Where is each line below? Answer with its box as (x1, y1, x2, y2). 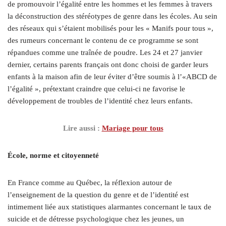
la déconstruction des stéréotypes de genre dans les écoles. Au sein (8, 12, 217, 20)
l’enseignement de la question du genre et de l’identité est (8, 190, 189, 199)
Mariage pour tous (101, 124, 163, 132)
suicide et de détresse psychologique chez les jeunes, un (8, 214, 184, 223)
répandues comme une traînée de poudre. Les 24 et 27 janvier (8, 48, 202, 56)
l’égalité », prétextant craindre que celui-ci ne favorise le (8, 84, 185, 93)
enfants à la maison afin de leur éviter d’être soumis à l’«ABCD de (8, 72, 217, 81)
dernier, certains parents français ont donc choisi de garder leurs (8, 60, 208, 69)
